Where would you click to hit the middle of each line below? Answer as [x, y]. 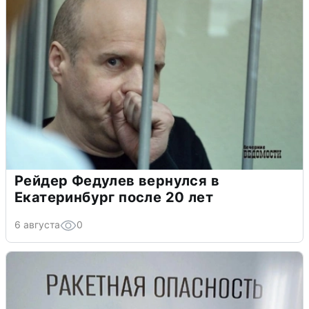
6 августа [37, 225]
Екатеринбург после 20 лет [114, 198]
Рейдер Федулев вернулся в [117, 181]
